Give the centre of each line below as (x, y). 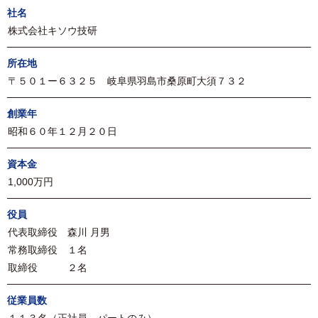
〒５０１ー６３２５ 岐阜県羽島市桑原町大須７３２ (127, 81)
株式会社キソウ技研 (53, 31)
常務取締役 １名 (48, 250)
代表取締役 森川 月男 (59, 232)
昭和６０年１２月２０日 (67, 131)
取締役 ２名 (48, 268)
